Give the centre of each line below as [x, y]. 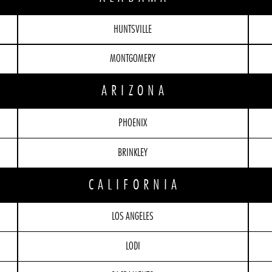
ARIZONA [135, 91]
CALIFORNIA [135, 185]
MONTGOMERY [133, 59]
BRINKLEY [133, 153]
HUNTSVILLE [133, 29]
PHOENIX [133, 124]
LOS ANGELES [133, 217]
